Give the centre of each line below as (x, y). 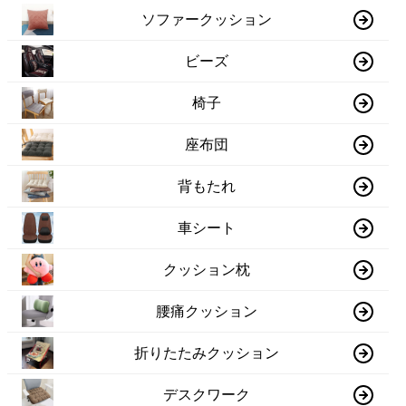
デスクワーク (207, 394)
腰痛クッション (207, 311)
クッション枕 (207, 269)
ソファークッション (207, 19)
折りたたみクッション (207, 353)
